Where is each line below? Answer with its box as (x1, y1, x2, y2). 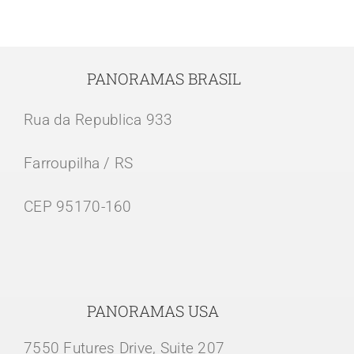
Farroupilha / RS (23, 153, 134, 172)
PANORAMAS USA (86, 300, 219, 321)
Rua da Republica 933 (23, 110, 173, 129)
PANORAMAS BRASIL (86, 68, 241, 88)
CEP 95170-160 (23, 197, 132, 216)
